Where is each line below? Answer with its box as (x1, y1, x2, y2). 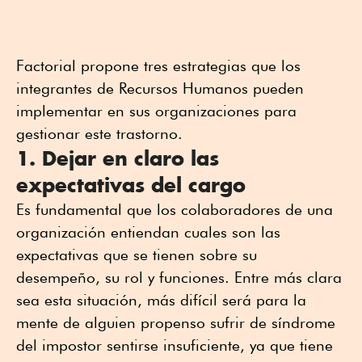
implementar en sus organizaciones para (16, 101, 297, 120)
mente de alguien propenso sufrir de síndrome (16, 313, 335, 331)
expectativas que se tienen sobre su (16, 245, 257, 263)
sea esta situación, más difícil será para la (16, 290, 306, 309)
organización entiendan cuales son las (16, 222, 280, 241)
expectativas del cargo (16, 171, 246, 197)
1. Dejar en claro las (16, 145, 219, 170)
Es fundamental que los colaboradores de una (16, 200, 333, 218)
